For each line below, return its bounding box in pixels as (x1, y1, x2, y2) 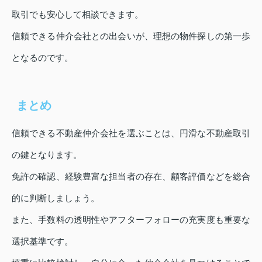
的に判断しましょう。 (12, 193, 99, 204)
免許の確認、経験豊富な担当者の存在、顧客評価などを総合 (12, 171, 250, 182)
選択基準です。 (12, 236, 73, 247)
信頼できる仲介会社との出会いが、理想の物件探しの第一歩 (12, 31, 250, 42)
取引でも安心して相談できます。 (12, 9, 143, 20)
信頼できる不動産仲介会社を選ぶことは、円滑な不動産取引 (12, 128, 250, 139)
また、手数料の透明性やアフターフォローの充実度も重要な (12, 215, 250, 225)
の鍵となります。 (12, 150, 82, 160)
